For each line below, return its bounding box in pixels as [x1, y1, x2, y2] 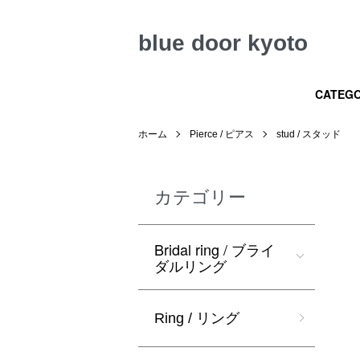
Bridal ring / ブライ [154, 239, 275, 260]
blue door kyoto [138, 31, 308, 55]
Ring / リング [154, 310, 239, 326]
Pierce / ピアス [190, 129, 254, 140]
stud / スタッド [276, 129, 341, 140]
